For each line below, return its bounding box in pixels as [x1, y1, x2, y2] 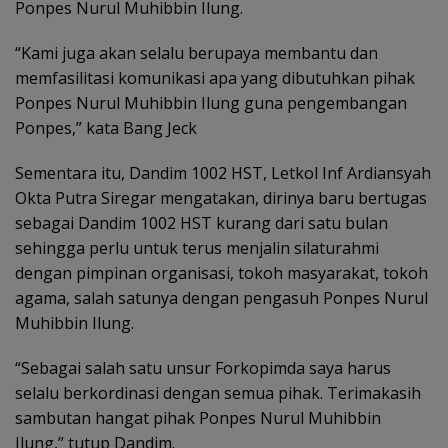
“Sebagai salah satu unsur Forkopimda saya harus [15, 356, 391, 379]
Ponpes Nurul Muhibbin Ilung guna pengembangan [15, 91, 407, 114]
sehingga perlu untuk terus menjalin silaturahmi [15, 236, 379, 259]
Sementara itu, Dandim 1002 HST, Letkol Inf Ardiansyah [15, 161, 431, 184]
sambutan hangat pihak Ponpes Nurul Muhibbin [15, 406, 381, 429]
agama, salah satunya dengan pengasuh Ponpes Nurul [15, 286, 428, 309]
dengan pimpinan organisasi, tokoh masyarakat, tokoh [15, 261, 428, 284]
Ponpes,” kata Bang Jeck [15, 116, 197, 139]
